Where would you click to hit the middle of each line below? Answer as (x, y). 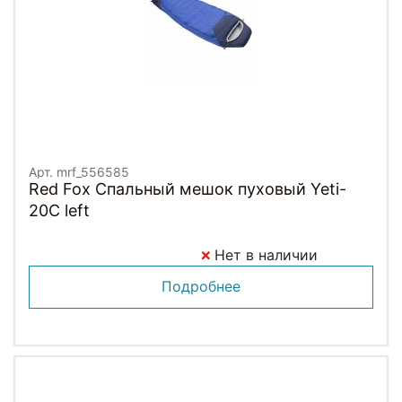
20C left (59, 210)
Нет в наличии (264, 254)
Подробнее (201, 286)
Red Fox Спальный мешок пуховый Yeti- (188, 188)
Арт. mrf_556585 (79, 171)
